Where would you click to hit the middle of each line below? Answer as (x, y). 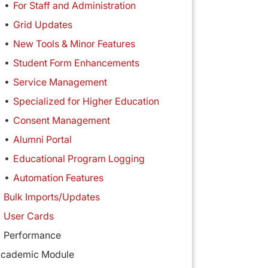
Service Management (60, 82)
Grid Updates (42, 25)
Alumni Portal (42, 140)
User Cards (28, 216)
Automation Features (58, 178)
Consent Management (61, 121)
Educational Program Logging (79, 159)
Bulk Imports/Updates (51, 197)
